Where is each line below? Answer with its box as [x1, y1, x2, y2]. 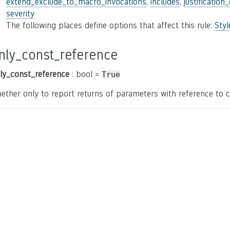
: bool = [69, 69, 102, 79]
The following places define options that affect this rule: [6, 21, 215, 30]
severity [6, 9, 34, 18]
